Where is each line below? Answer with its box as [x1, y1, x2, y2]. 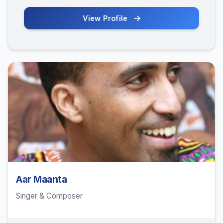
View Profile [83, 14, 130, 23]
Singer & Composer [16, 191, 83, 201]
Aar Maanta [16, 173, 67, 186]
